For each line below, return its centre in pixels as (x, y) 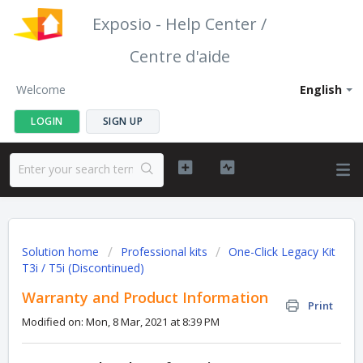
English (321, 90)
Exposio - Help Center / (179, 24)
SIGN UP (122, 121)
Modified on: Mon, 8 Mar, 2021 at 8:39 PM (121, 322)
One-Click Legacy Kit (282, 252)
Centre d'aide (179, 56)
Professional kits (164, 252)
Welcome (41, 90)
